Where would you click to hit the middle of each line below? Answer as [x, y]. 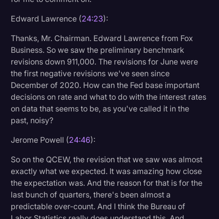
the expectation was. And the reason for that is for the [107, 183]
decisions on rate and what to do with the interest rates [109, 97]
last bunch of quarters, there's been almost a [91, 194]
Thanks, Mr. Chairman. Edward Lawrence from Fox [102, 38]
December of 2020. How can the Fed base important [105, 85]
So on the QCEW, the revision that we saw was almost [107, 159]
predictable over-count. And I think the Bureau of [98, 206]
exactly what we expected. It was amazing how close [107, 171]
